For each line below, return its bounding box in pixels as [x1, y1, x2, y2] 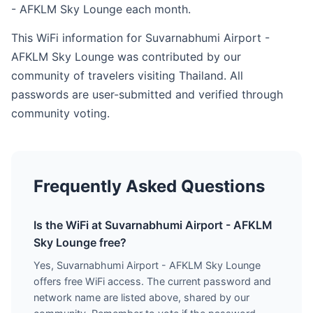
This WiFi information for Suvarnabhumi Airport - [11, 31, 270, 45]
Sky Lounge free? [34, 235, 126, 249]
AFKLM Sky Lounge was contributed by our [11, 50, 241, 64]
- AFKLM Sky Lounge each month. [11, 2, 191, 16]
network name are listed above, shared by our [34, 291, 249, 303]
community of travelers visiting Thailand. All [11, 68, 243, 82]
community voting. [11, 106, 110, 120]
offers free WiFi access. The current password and [34, 275, 271, 287]
